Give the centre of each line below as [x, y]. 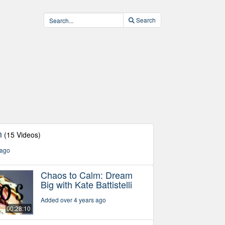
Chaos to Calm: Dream [86, 175]
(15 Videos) [23, 134]
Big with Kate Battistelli [86, 184]
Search [146, 20]
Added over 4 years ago [73, 199]
